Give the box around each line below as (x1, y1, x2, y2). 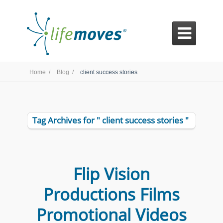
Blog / (57, 69, 75, 76)
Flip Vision (73, 163, 150, 185)
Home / (29, 69, 52, 76)
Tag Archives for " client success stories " (32, 114, 189, 126)
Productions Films (43, 183, 180, 206)
